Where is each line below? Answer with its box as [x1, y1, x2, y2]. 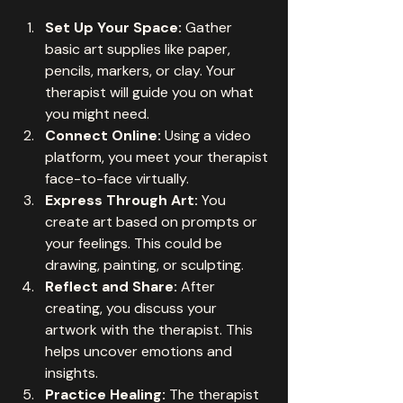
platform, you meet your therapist [45, 147, 272, 166]
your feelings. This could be [45, 233, 226, 253]
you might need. [45, 103, 149, 123]
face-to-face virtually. [45, 168, 189, 188]
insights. [45, 363, 98, 382]
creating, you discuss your [45, 298, 220, 318]
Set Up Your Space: [45, 17, 182, 37]
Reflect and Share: [45, 276, 177, 296]
